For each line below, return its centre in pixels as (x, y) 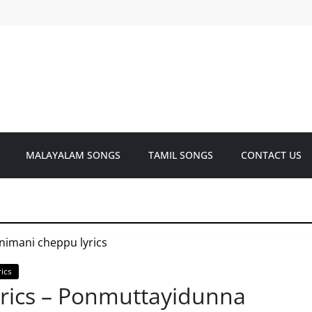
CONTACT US (271, 155)
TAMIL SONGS (181, 155)
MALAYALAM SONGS (73, 155)
